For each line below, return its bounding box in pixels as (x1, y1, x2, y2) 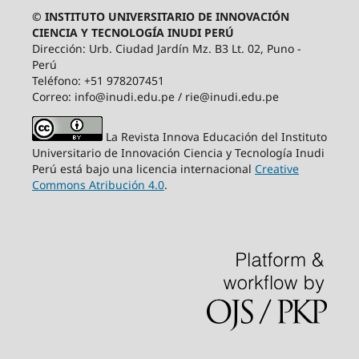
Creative (254, 161, 299, 177)
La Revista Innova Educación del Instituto (105, 129, 327, 145)
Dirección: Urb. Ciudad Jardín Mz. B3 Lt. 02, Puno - (31, 41, 301, 57)
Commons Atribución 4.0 (31, 177, 164, 193)
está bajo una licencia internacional (59, 161, 255, 177)
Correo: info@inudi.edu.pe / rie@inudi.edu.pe (31, 89, 279, 105)
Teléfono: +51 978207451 (31, 73, 164, 89)
